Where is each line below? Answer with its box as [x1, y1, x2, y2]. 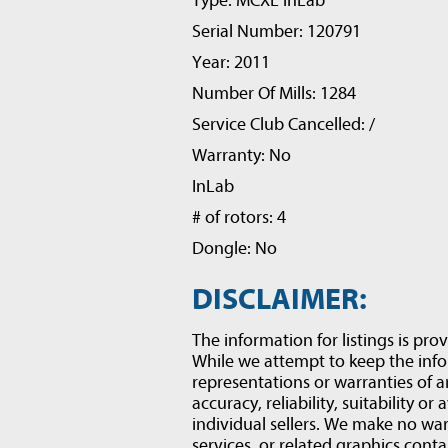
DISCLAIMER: [192, 282, 367, 317]
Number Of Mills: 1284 [192, 83, 356, 104]
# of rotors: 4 [192, 207, 286, 228]
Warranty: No [192, 145, 291, 166]
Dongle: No [192, 238, 277, 259]
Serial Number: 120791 [192, 21, 361, 42]
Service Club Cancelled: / [192, 114, 375, 135]
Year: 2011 [192, 52, 270, 73]
